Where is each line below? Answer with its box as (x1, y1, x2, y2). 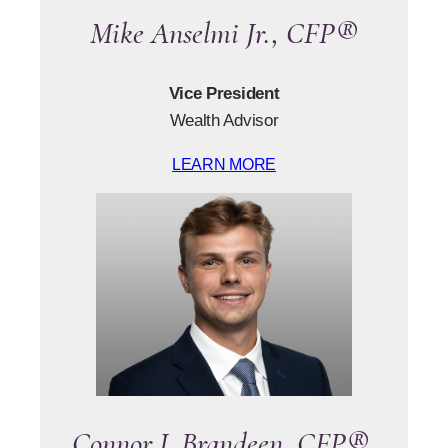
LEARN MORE (172, 155, 276, 173)
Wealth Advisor (169, 110, 279, 131)
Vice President (168, 83, 280, 104)
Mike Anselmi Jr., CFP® (90, 14, 358, 52)
